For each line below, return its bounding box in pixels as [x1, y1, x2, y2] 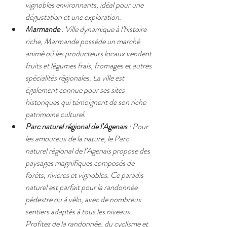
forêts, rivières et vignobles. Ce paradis [25, 169, 145, 181]
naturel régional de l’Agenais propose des [25, 145, 152, 157]
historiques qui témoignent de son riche [25, 96, 147, 108]
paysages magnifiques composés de [25, 157, 136, 169]
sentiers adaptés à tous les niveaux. [25, 206, 134, 217]
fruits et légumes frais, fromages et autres [25, 60, 153, 71]
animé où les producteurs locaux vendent [25, 48, 153, 59]
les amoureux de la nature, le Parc [25, 133, 130, 144]
